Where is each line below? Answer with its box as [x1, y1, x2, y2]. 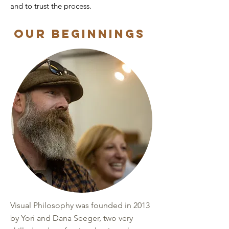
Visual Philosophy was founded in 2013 [10, 200, 150, 210]
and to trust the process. [10, 1, 94, 11]
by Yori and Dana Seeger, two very [10, 213, 133, 223]
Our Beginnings [13, 27, 150, 41]
